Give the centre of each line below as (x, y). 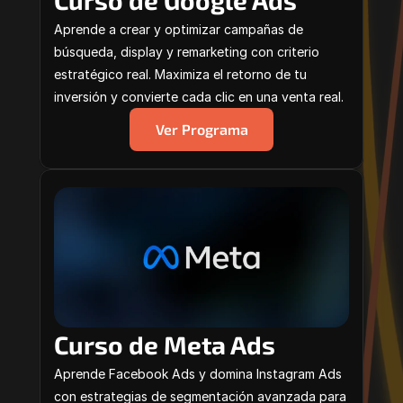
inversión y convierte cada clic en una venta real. (199, 97)
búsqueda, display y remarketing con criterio (187, 52)
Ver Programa (201, 129)
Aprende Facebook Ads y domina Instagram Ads (198, 374)
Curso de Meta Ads (165, 345)
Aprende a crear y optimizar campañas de (179, 29)
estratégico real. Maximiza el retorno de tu (180, 74)
